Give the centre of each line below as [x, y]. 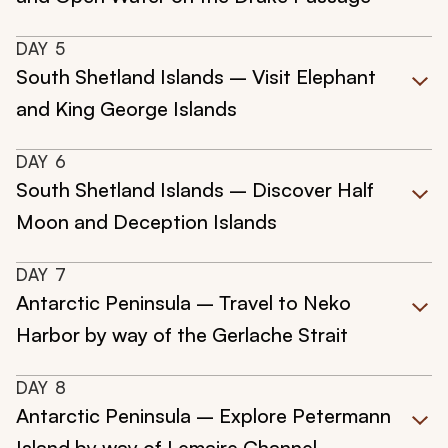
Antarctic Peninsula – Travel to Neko [183, 303]
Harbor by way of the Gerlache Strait [182, 335]
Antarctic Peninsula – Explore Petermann [203, 416]
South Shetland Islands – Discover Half [195, 190]
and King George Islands [126, 109]
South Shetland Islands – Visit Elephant [196, 77]
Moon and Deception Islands [146, 222]
